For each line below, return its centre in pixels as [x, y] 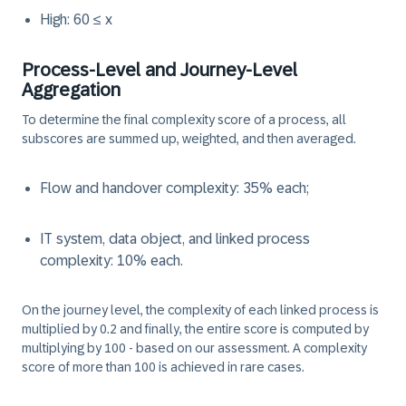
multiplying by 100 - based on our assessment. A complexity [194, 348]
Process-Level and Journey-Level [159, 70]
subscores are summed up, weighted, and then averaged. [189, 139]
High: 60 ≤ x [76, 19]
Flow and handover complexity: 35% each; [174, 188]
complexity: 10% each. [111, 261]
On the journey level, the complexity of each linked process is [200, 310]
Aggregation [71, 90]
